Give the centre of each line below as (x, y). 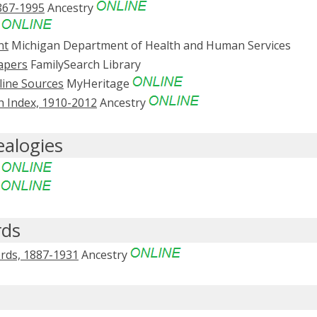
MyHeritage (98, 83)
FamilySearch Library (84, 64)
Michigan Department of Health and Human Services (150, 46)
